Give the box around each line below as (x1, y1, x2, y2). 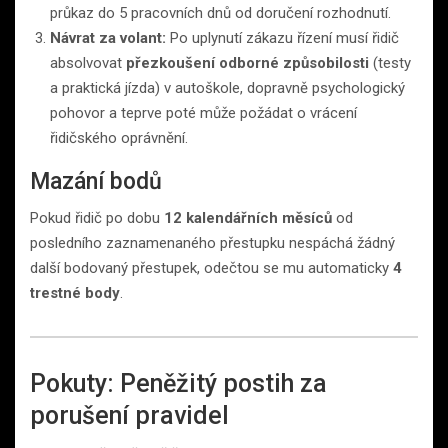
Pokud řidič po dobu (30, 208, 164, 227)
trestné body (30, 283, 120, 302)
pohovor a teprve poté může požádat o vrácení (50, 103, 357, 122)
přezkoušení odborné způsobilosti (126, 53, 369, 72)
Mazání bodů (30, 167, 162, 195)
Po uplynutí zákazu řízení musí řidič (166, 28, 399, 47)
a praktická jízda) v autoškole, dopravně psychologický (50, 78, 405, 97)
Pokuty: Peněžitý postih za (30, 368, 327, 398)
